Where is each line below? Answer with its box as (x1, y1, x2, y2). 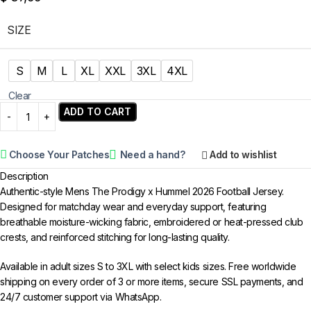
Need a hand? (119, 149, 185, 161)
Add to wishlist (210, 149, 277, 161)
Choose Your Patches (8, 149, 110, 161)
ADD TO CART (63, 106, 131, 118)
